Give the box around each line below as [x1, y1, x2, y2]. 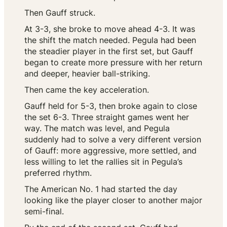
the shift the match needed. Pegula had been [24, 35, 196, 46]
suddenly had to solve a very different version [24, 134, 201, 145]
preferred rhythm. [24, 168, 92, 178]
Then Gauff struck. [24, 8, 95, 18]
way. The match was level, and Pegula [24, 123, 170, 134]
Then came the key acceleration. [24, 85, 149, 95]
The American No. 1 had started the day [24, 184, 177, 195]
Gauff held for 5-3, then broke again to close [24, 101, 197, 111]
